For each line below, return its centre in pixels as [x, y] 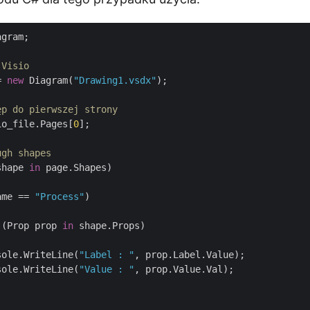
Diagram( [48, 80]
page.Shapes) [76, 167]
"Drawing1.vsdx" [115, 80]
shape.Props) [109, 226]
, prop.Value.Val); [184, 269]
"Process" [60, 197]
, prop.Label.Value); [190, 255]
